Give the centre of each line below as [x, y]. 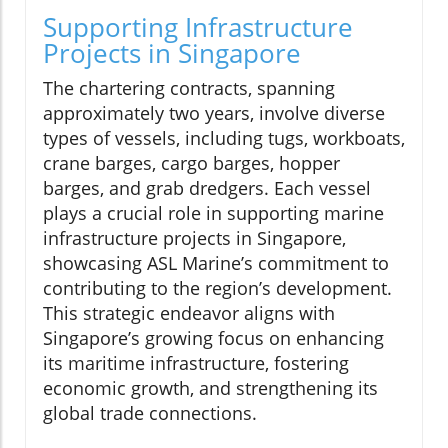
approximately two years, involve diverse [214, 113]
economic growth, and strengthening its [210, 388]
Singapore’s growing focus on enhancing [213, 338]
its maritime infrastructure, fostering [196, 363]
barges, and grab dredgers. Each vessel [207, 188]
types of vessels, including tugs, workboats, [224, 138]
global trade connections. [150, 413]
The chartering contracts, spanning [189, 88]
